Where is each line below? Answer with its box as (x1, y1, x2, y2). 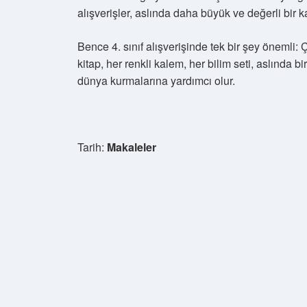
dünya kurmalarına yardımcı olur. (77, 73, 235, 88)
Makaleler (107, 139, 156, 155)
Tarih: (77, 139, 107, 155)
